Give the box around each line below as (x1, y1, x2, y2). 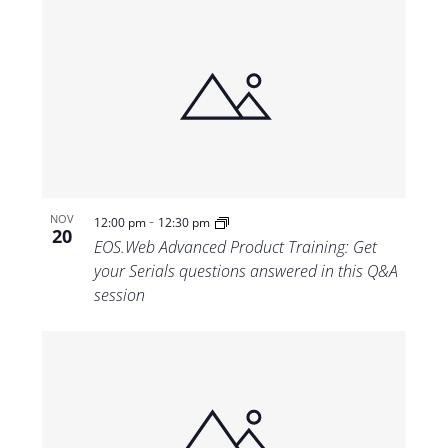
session (93, 284, 145, 307)
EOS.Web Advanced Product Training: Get (93, 236, 377, 259)
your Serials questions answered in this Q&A (93, 260, 398, 283)
